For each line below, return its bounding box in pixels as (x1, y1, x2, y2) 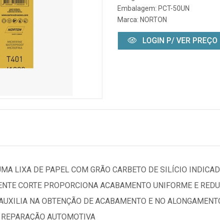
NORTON (140, 16, 167, 24)
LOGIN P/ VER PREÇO (140, 36, 218, 45)
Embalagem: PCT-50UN (117, 4, 190, 12)
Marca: (117, 16, 140, 24)
